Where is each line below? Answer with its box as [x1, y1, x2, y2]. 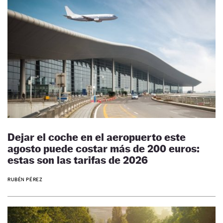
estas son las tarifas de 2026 [7, 154, 148, 167]
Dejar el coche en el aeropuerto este [7, 131, 186, 144]
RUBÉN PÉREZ [7, 176, 43, 182]
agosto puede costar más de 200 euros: [7, 142, 200, 155]
